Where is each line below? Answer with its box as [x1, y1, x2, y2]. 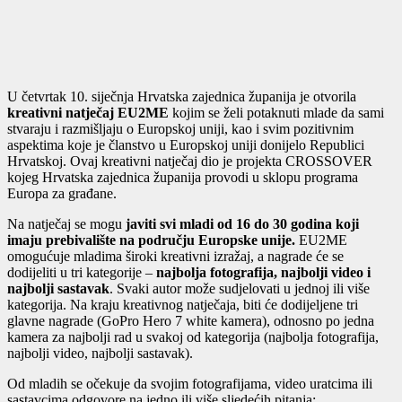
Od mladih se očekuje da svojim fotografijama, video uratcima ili [7, 376, 372, 392]
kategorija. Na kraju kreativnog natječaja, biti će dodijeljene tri [7, 297, 358, 313]
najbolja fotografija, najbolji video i [156, 265, 371, 281]
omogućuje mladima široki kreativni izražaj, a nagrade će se [7, 249, 344, 265]
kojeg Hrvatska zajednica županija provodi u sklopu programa [7, 170, 358, 186]
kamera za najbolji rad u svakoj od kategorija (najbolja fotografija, [7, 329, 379, 345]
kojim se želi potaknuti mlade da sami [169, 105, 384, 121]
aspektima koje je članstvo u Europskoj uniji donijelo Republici [7, 137, 364, 153]
